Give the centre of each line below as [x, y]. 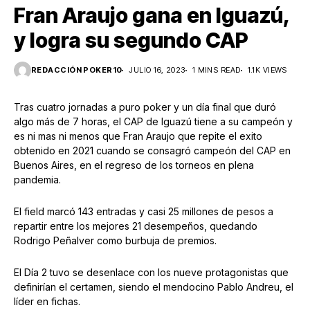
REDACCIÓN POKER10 [77, 70]
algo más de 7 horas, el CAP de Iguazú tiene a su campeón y [153, 122]
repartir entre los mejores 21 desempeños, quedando [136, 226]
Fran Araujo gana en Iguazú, [152, 16]
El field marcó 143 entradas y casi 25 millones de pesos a [144, 212]
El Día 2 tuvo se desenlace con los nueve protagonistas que [151, 273]
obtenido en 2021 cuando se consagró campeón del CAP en [152, 151]
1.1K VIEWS [267, 70]
